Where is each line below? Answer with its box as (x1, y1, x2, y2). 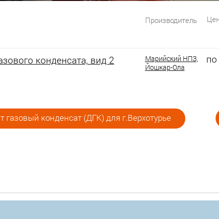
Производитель (145, 15, 197, 25)
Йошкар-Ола (145, 63, 185, 72)
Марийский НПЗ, (145, 54, 198, 63)
